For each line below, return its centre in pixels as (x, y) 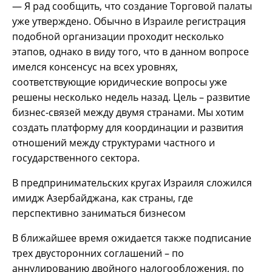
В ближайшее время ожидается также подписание (132, 238)
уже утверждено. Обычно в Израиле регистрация (129, 21)
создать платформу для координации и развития (128, 127)
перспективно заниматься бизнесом (99, 213)
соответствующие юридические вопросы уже (120, 82)
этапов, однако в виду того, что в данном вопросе (131, 51)
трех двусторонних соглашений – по (98, 253)
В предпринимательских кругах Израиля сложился (132, 182)
